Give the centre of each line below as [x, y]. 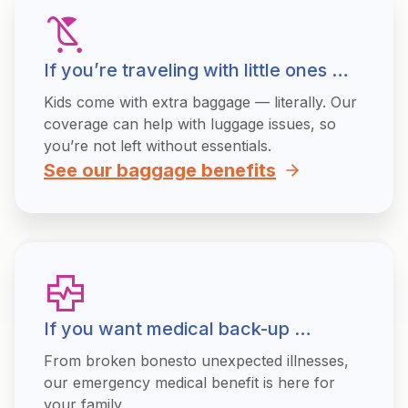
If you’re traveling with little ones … [196, 70]
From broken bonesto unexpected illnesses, [196, 361]
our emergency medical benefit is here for [189, 382]
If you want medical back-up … [178, 329]
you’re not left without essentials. [158, 146]
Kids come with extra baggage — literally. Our [200, 102]
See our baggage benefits [160, 170]
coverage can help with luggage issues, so [190, 124]
